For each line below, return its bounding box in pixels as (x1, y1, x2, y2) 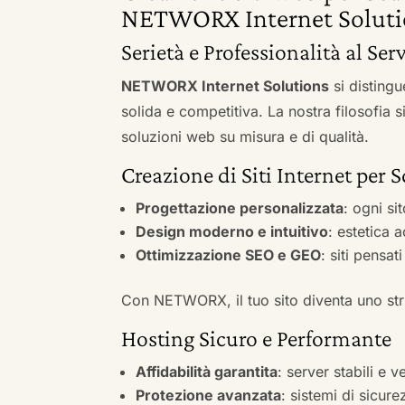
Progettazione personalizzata (136, 198, 344, 217)
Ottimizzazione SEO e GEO (136, 245, 322, 264)
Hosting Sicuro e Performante (121, 325, 392, 352)
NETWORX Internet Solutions (121, 76, 330, 95)
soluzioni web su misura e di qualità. (121, 127, 370, 146)
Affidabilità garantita (136, 362, 278, 381)
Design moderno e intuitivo (136, 221, 329, 240)
